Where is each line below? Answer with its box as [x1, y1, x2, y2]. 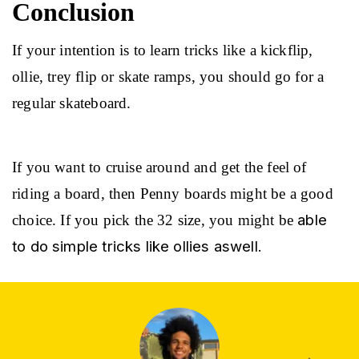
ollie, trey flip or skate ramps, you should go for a [12, 67, 329, 85]
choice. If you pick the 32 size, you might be [12, 211, 298, 228]
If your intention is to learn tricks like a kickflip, [12, 41, 317, 58]
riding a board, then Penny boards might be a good [12, 184, 337, 202]
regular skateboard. [12, 94, 131, 111]
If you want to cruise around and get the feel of [12, 158, 311, 175]
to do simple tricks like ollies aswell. [12, 236, 263, 256]
